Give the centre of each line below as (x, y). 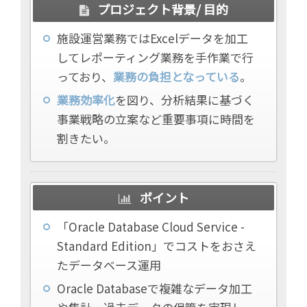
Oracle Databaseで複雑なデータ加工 (155, 288)
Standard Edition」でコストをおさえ (157, 245)
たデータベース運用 (109, 265)
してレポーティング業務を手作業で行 (155, 57)
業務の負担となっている (176, 76)
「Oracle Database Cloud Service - (151, 226)
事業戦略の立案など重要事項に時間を (156, 119)
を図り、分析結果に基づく (185, 99)
